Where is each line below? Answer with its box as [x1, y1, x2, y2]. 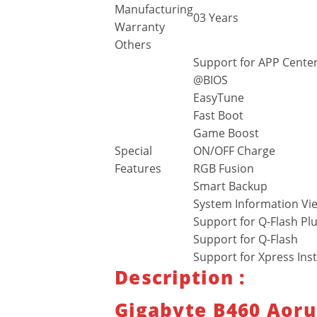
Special [115, 143, 152, 159]
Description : [115, 265, 246, 291]
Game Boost [193, 125, 259, 142]
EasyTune [193, 90, 244, 106]
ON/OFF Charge [193, 143, 275, 159]
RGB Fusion [193, 161, 254, 177]
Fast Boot [193, 108, 243, 124]
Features [115, 161, 161, 177]
